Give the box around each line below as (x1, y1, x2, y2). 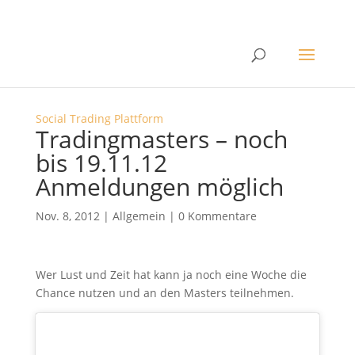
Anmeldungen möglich (35, 170, 284, 203)
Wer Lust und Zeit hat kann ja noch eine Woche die (35, 267, 307, 282)
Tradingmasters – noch (35, 123, 288, 155)
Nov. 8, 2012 (35, 208, 100, 223)
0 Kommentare (177, 208, 257, 223)
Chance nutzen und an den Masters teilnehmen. (35, 285, 294, 300)
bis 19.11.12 (35, 147, 167, 179)
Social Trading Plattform (35, 111, 163, 126)
